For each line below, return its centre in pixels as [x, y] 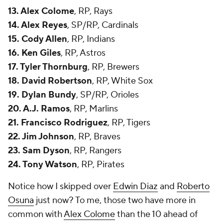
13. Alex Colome [41, 11]
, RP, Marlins [94, 109]
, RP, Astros [83, 53]
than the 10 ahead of [156, 214]
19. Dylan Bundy [42, 95]
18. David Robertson [50, 81]
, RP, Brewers [113, 67]
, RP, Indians [91, 39]
